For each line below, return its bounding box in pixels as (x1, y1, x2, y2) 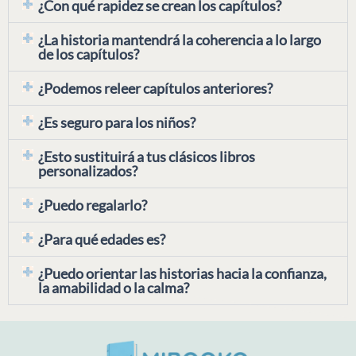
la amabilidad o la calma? (37, 278, 189, 296)
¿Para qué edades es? (37, 230, 165, 248)
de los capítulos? (37, 44, 139, 63)
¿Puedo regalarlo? (37, 195, 147, 214)
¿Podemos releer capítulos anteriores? (37, 79, 273, 97)
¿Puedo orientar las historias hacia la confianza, (37, 264, 327, 282)
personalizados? (37, 161, 137, 180)
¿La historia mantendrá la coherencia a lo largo (37, 30, 321, 48)
